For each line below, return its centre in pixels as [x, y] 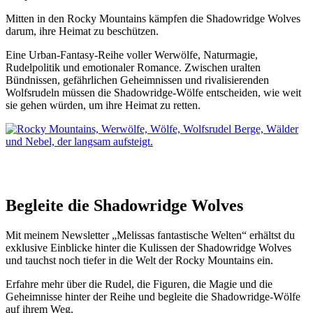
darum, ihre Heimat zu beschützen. [82, 31]
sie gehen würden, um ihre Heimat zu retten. [103, 105]
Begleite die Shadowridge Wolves [124, 206]
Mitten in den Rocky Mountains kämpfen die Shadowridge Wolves [153, 18]
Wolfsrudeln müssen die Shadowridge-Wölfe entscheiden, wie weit [153, 92]
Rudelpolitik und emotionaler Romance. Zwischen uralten [133, 67]
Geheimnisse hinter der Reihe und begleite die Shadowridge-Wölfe [153, 297]
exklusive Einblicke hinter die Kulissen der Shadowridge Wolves [148, 248]
